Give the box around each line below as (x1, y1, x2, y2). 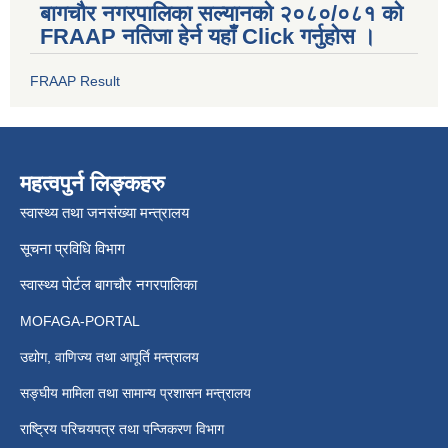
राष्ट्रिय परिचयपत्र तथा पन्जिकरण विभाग (20, 420, 228, 437)
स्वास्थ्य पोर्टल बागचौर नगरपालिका (20, 275, 197, 293)
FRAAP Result (30, 72, 120, 89)
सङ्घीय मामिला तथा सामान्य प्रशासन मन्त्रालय (20, 384, 251, 401)
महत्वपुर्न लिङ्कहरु (20, 170, 165, 196)
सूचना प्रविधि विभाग (20, 239, 125, 257)
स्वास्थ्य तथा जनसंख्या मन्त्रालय (20, 203, 189, 221)
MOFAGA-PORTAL (20, 312, 140, 329)
